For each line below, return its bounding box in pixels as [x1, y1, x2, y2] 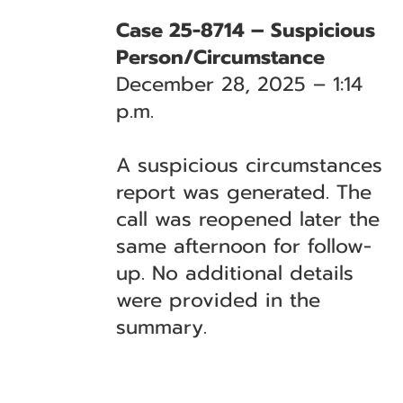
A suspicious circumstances [116, 150, 383, 180]
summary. [116, 312, 208, 342]
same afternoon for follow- [116, 231, 372, 261]
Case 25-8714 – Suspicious [116, 15, 376, 45]
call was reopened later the [116, 204, 381, 234]
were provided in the [116, 285, 321, 315]
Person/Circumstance [116, 42, 326, 72]
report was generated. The [116, 177, 372, 207]
